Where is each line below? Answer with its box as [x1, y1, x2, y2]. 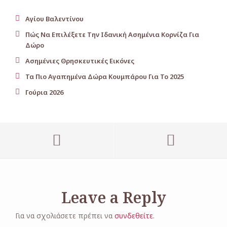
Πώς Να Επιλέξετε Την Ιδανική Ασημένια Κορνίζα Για [25, 29, 199, 39]
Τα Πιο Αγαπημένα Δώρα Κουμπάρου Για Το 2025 [25, 71, 184, 81]
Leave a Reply [61, 186, 166, 208]
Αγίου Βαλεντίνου [25, 14, 84, 23]
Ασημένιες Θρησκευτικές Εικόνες [25, 56, 134, 65]
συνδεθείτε [115, 210, 153, 220]
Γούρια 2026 [25, 87, 63, 97]
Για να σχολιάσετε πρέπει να [15, 210, 115, 220]
